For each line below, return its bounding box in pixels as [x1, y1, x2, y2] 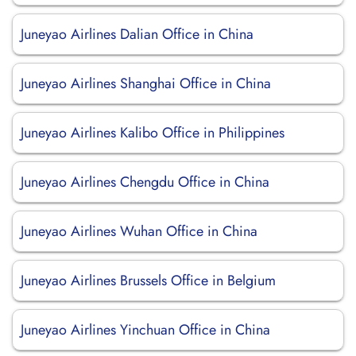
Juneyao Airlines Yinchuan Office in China [21, 319, 270, 340]
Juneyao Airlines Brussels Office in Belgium [21, 270, 276, 291]
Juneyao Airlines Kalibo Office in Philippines [21, 122, 284, 143]
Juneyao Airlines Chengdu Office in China [21, 172, 269, 192]
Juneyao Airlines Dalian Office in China [21, 24, 253, 44]
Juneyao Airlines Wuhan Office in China [21, 221, 257, 242]
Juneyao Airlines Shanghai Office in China [21, 73, 271, 94]
